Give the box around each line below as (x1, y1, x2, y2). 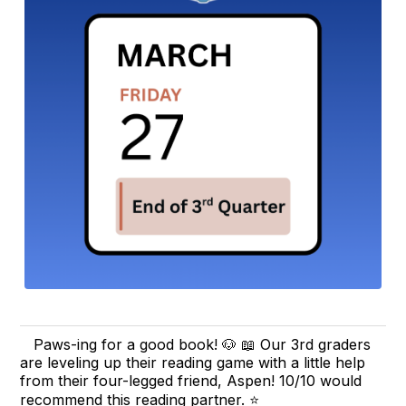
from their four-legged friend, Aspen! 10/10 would (20, 372, 362, 391)
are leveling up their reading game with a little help (20, 353, 366, 372)
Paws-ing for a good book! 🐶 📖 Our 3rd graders (34, 335, 372, 354)
